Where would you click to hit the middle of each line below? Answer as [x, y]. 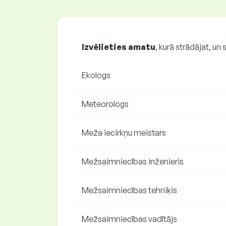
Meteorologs [105, 104]
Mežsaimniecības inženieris [133, 161]
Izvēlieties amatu [119, 47]
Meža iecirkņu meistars [124, 133]
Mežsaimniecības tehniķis [129, 190]
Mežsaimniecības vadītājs [129, 219]
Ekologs [96, 75]
